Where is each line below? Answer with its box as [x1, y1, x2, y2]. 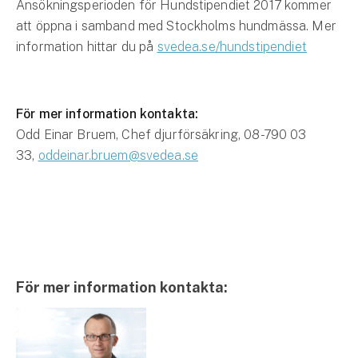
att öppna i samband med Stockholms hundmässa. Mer [16, 18, 336, 34]
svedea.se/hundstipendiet [157, 39, 307, 54]
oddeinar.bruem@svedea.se [38, 148, 198, 163]
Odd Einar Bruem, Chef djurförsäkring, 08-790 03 [16, 127, 307, 142]
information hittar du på [16, 39, 157, 54]
